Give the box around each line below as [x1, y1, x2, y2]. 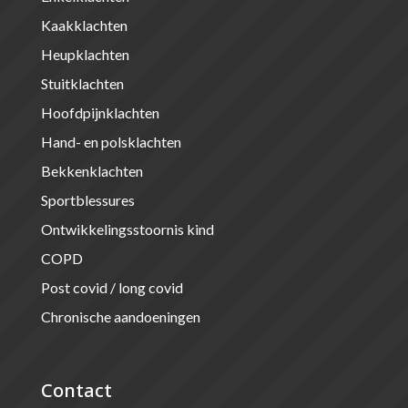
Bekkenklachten [40, 161, 143, 179]
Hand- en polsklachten [40, 132, 181, 150]
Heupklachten [40, 45, 129, 63]
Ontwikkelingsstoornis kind [40, 219, 214, 238]
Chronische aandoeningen [40, 307, 200, 325]
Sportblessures [40, 190, 135, 209]
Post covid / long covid [40, 278, 183, 296]
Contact [40, 377, 112, 403]
